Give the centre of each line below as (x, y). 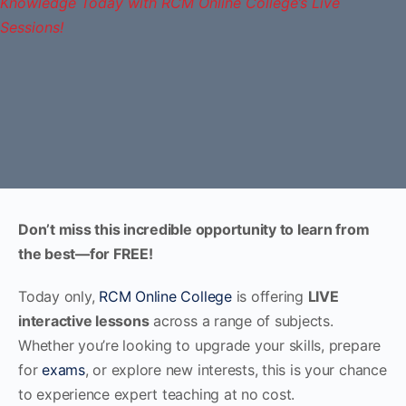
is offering (270, 296)
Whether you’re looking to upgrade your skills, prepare (200, 345)
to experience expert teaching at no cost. (157, 394)
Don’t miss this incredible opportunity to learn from (194, 229)
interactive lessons (84, 320)
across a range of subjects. (241, 320)
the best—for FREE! (86, 253)
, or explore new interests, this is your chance (236, 369)
